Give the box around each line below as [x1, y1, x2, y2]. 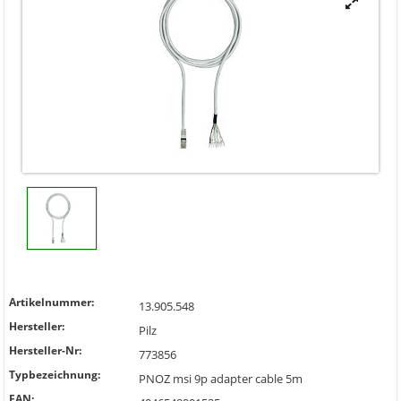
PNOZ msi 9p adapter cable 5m [139, 371, 303, 387]
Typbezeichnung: [9, 367, 100, 382]
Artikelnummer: [9, 294, 94, 310]
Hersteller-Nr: [9, 343, 81, 358]
